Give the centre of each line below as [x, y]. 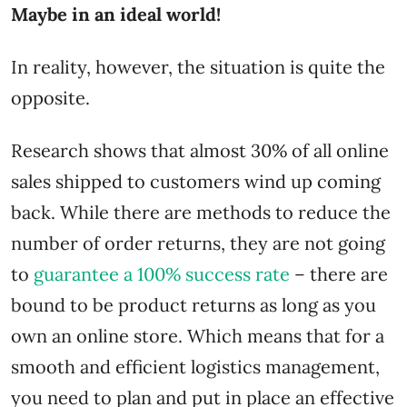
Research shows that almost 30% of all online [200, 150]
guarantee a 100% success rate [162, 273]
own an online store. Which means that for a [198, 335]
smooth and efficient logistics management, [195, 366]
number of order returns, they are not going [198, 243]
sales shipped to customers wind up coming [196, 181]
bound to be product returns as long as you [194, 304]
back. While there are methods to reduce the [201, 212]
